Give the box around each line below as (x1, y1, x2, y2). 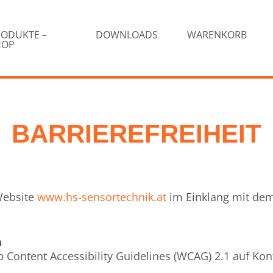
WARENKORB (186, 28, 247, 41)
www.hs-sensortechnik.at (37, 190, 166, 204)
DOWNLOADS (95, 28, 158, 41)
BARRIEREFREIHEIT (12, 119, 261, 148)
